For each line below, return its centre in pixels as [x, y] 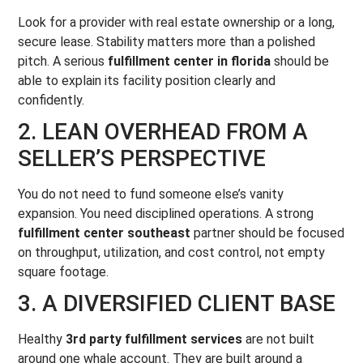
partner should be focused [268, 233]
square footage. [64, 272]
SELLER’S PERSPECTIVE [142, 158]
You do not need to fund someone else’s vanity [151, 194]
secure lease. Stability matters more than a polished [167, 42]
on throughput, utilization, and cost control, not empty [172, 252]
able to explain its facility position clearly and [147, 81]
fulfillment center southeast [105, 233]
